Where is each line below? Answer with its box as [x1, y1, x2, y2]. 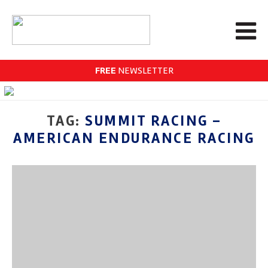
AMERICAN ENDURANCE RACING [13, 129, 255, 147]
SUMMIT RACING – [85, 112, 222, 130]
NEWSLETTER [115, 65, 173, 77]
